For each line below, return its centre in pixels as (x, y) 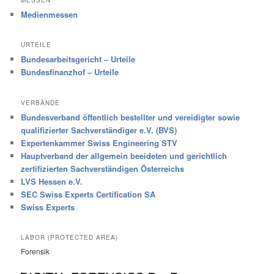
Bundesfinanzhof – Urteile (70, 72)
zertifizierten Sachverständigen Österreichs (103, 168)
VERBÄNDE (41, 102)
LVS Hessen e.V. (52, 181)
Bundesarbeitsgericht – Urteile (78, 59)
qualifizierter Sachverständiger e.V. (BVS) (99, 130)
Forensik (35, 251)
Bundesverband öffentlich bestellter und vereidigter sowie (131, 117)
